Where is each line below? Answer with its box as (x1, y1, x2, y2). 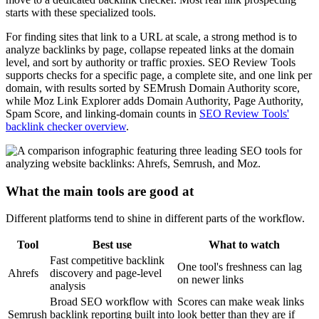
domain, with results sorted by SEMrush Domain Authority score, (6, 81, 300, 94)
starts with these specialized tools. (6, 6, 156, 19)
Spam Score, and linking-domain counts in (6, 107, 199, 120)
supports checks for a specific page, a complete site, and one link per (6, 68, 312, 81)
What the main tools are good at (6, 183, 194, 199)
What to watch (209, 239, 280, 251)
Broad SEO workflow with (50, 296, 172, 308)
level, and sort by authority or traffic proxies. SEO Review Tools (6, 56, 296, 68)
